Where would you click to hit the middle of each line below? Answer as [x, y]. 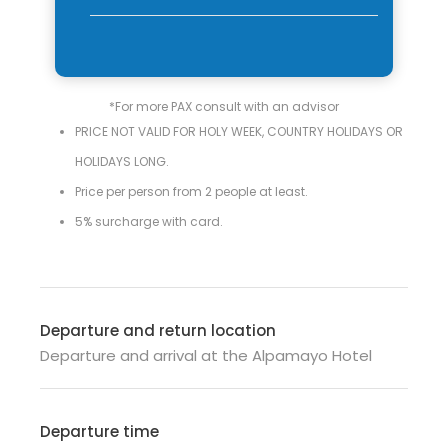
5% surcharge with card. [149, 221]
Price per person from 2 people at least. [191, 191]
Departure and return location [158, 330]
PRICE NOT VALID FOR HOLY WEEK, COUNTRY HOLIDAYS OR [239, 131]
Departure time [99, 431]
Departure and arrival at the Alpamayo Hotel [206, 355]
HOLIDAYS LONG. [122, 161]
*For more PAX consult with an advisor [224, 106]
